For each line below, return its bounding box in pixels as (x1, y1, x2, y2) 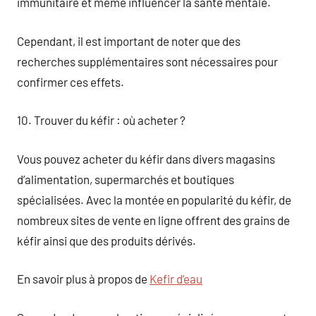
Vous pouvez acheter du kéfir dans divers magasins (17, 151, 275, 166)
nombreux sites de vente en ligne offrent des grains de (17, 212, 290, 227)
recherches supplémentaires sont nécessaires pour (17, 54, 278, 68)
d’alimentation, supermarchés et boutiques (17, 171, 234, 186)
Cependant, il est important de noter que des (17, 33, 241, 48)
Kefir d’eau (150, 272, 202, 286)
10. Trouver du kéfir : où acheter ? (17, 113, 186, 127)
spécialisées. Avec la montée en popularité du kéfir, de (17, 192, 291, 207)
